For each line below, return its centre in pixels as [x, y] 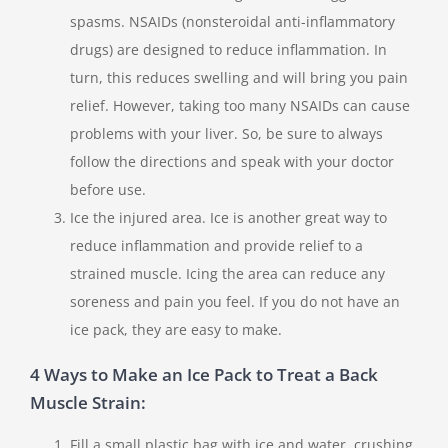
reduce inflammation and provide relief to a [216, 246]
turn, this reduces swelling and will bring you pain [239, 78]
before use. [108, 190]
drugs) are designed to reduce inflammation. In [228, 50]
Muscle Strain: [88, 403]
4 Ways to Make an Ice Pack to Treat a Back [204, 375]
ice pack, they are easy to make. [178, 330]
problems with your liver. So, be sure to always [226, 134]
